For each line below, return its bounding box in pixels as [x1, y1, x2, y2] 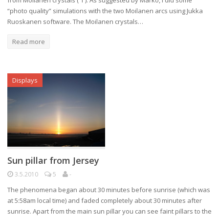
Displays [12, 76, 38, 85]
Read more [12, 37, 45, 46]
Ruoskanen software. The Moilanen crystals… [7, 17, 143, 26]
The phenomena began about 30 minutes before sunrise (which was [7, 185, 210, 194]
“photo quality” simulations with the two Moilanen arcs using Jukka [7, 6, 203, 15]
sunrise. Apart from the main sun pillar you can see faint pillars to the [7, 207, 212, 216]
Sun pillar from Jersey [7, 154, 99, 166]
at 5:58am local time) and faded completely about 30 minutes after [7, 196, 202, 205]
